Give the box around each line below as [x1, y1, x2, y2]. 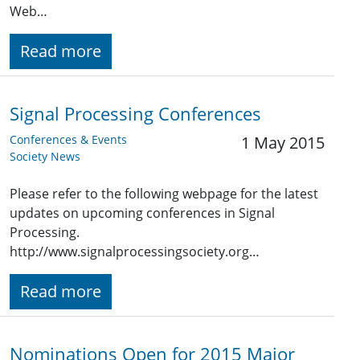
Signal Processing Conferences [10, 102, 261, 126]
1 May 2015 [241, 132, 325, 154]
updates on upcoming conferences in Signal [10, 204, 275, 223]
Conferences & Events [10, 132, 127, 148]
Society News [10, 149, 80, 165]
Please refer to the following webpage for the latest [10, 185, 318, 203]
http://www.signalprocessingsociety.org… [10, 243, 260, 261]
